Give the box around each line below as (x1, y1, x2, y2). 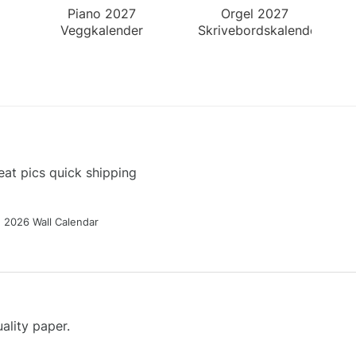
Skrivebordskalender (197, 21, 322, 38)
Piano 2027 (67, 5, 136, 21)
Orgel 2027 (220, 5, 288, 21)
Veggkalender (60, 21, 143, 38)
